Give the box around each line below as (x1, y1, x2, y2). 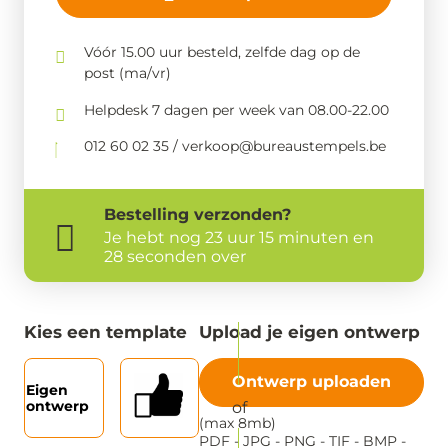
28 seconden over (104, 247, 246, 267)
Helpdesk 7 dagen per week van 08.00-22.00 (84, 100, 389, 119)
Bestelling (104, 205, 194, 225)
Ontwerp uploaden (232, 372, 391, 392)
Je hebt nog (104, 228, 205, 248)
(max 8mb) (199, 414, 276, 433)
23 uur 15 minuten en (205, 228, 374, 248)
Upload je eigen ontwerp (199, 322, 420, 343)
